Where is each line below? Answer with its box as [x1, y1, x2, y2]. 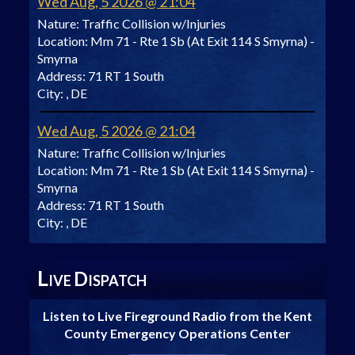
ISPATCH [88, 272, 147, 290]
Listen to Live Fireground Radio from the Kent [43, 308, 312, 324]
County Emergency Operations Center [64, 326, 291, 342]
